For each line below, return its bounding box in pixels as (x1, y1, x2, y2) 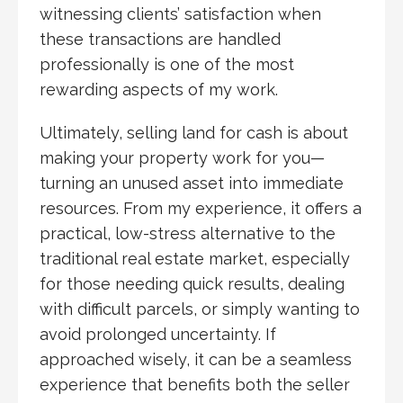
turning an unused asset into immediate (40, 174, 344, 193)
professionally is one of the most (40, 55, 294, 75)
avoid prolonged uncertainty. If (40, 325, 276, 345)
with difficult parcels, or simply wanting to (40, 300, 360, 319)
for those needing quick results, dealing (40, 274, 345, 294)
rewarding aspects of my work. (40, 80, 278, 100)
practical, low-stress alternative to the (40, 224, 336, 244)
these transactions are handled (40, 30, 281, 49)
